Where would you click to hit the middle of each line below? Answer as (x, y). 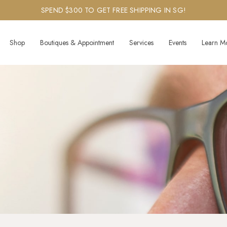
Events (177, 43)
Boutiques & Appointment (77, 43)
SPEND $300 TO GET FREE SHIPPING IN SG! (113, 10)
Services (141, 43)
